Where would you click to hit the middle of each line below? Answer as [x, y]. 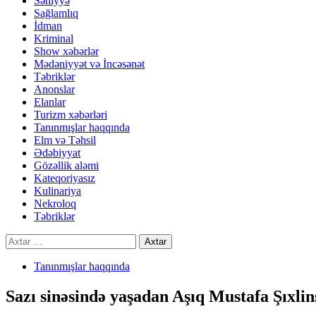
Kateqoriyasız [65, 178]
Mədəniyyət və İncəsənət [89, 64]
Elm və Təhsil [65, 140]
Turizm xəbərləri [71, 115]
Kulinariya [57, 191]
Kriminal [54, 38]
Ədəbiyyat [57, 153]
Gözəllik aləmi [66, 165]
